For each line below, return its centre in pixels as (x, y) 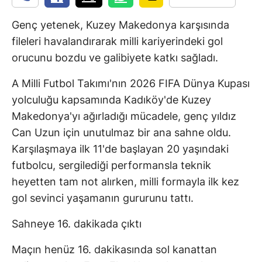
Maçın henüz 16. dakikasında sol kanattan (114, 249)
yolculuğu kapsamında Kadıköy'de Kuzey (111, 99)
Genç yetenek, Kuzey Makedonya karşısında (120, 25)
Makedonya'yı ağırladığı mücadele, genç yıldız (124, 116)
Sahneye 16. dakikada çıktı (77, 223)
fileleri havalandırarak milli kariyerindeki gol (117, 41)
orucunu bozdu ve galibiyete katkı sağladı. (115, 57)
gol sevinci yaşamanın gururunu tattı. (103, 198)
